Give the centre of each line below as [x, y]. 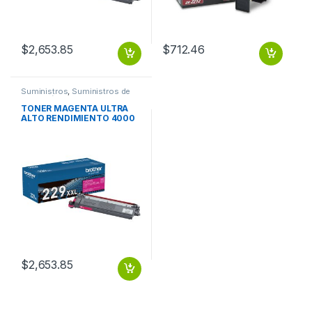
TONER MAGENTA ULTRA [75, 109]
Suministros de [101, 91]
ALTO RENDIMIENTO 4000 [78, 118]
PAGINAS [40, 128]
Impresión [40, 99]
